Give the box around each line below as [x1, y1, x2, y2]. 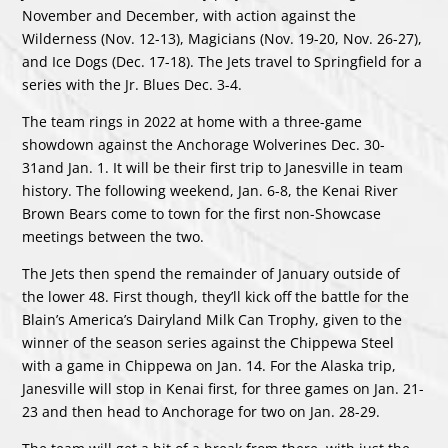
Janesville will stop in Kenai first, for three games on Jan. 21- [22, 378, 425, 398]
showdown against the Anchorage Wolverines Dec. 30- [22, 134, 386, 154]
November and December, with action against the [22, 5, 357, 25]
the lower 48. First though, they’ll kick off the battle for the [22, 286, 410, 306]
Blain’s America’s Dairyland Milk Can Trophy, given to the [22, 309, 403, 329]
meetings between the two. [22, 226, 205, 246]
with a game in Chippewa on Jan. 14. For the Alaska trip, [22, 355, 397, 375]
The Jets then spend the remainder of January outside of [22, 263, 401, 283]
